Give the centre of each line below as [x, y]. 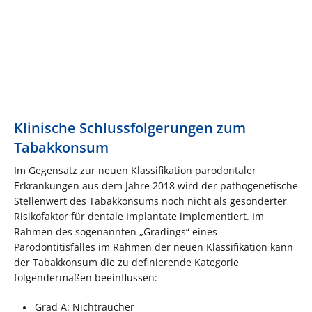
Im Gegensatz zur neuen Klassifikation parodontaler [135, 170]
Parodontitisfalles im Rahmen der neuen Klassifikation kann [154, 247]
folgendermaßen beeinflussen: [86, 277]
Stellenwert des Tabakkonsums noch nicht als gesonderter [150, 201]
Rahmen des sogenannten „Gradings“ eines [116, 231]
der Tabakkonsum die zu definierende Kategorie [126, 262]
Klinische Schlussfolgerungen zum [130, 127]
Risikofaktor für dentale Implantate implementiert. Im [139, 216]
